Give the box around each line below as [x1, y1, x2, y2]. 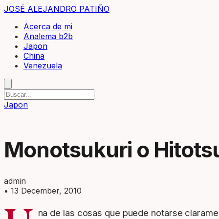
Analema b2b [23, 31, 73, 41]
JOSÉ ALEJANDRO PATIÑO [4, 4, 109, 14]
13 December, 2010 [11, 186, 82, 196]
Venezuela [23, 61, 62, 70]
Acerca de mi [23, 22, 72, 31]
